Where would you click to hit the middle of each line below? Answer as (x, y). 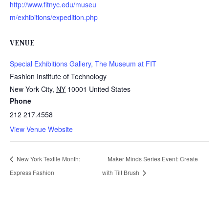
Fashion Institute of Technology (58, 76)
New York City (31, 89)
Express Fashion (32, 172)
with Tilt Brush (121, 172)
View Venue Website (41, 129)
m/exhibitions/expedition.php (54, 17)
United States (110, 89)
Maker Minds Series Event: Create (153, 158)
